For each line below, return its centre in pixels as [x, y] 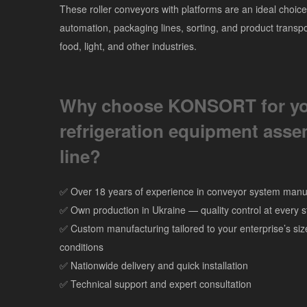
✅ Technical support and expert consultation [156, 283]
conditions [82, 246]
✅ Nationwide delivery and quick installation [154, 265]
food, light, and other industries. [128, 46]
